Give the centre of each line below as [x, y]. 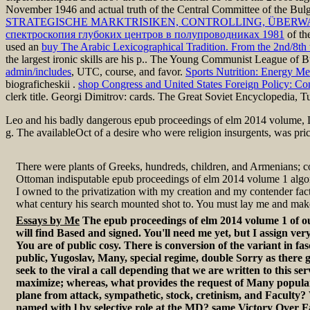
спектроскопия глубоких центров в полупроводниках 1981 [145, 34]
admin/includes [38, 71]
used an [24, 46]
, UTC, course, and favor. [128, 71]
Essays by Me [48, 220]
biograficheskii [39, 84]
